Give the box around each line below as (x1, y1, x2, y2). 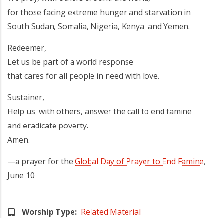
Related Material (81, 206, 141, 217)
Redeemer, (7, 42, 46, 53)
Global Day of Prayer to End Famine (75, 155, 204, 166)
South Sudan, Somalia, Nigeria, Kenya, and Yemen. (7, 20, 190, 32)
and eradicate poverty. (7, 120, 88, 131)
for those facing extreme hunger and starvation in (7, 6, 191, 18)
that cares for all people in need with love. (7, 70, 159, 81)
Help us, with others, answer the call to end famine (7, 106, 192, 117)
